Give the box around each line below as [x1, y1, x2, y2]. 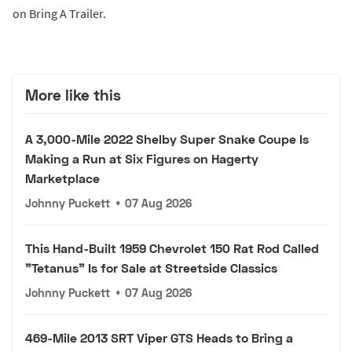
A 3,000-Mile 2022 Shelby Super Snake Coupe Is [25, 131, 309, 147]
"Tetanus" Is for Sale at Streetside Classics [25, 260, 277, 276]
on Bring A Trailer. [13, 5, 106, 21]
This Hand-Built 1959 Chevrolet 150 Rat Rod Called [25, 240, 319, 256]
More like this [25, 85, 121, 104]
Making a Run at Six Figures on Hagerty [25, 151, 258, 167]
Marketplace [25, 170, 100, 186]
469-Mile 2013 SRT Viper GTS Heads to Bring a [25, 330, 293, 346]
